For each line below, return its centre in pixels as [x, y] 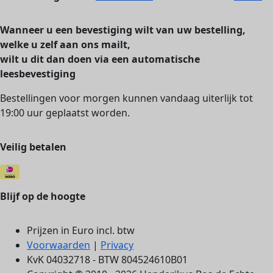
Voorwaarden [58, 245]
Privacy [117, 245]
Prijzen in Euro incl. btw [81, 231]
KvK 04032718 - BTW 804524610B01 [107, 260]
